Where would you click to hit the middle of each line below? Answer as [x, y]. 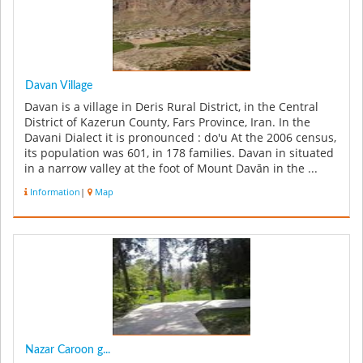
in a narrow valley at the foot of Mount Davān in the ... [171, 168]
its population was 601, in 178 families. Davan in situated [179, 153]
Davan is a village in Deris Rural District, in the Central [171, 107]
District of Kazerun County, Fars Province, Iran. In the [167, 122]
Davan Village [59, 85]
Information [55, 192]
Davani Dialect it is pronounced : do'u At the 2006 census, [180, 137]
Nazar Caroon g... [68, 350]
